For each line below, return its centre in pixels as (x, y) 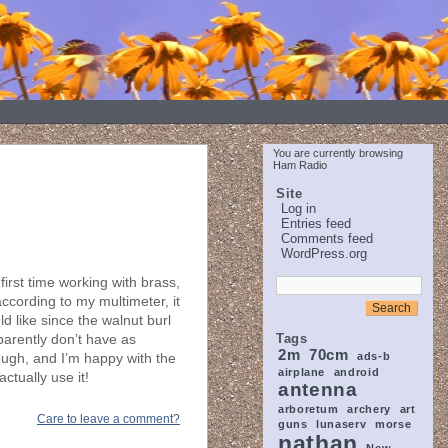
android (356, 372)
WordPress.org (324, 253)
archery (369, 409)
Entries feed (316, 223)
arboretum (308, 409)
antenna (318, 389)
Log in (298, 208)
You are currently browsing (338, 153)
